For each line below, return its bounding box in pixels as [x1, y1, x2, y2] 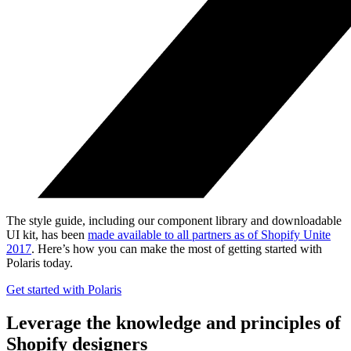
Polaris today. [6, 255, 73, 270]
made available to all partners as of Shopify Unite [88, 227, 331, 241]
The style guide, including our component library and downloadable [6, 213, 342, 227]
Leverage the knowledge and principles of [6, 312, 341, 333]
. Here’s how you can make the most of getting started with [31, 241, 322, 255]
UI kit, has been [6, 227, 88, 241]
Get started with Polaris [6, 282, 121, 296]
